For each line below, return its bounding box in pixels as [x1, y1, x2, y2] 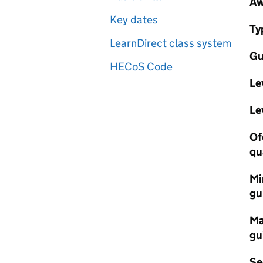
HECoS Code [110, 60, 173, 73]
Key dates [110, 13, 158, 26]
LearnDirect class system [110, 36, 231, 50]
